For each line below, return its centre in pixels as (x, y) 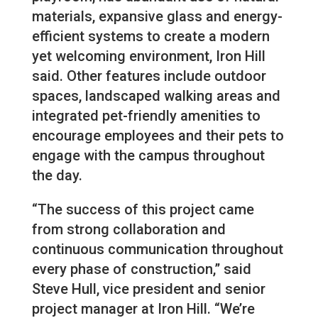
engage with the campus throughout (148, 156)
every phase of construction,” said (141, 269)
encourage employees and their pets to (158, 136)
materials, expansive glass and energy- (157, 17)
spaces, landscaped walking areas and (156, 96)
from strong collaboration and (128, 230)
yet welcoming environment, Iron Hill (148, 56)
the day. (57, 176)
